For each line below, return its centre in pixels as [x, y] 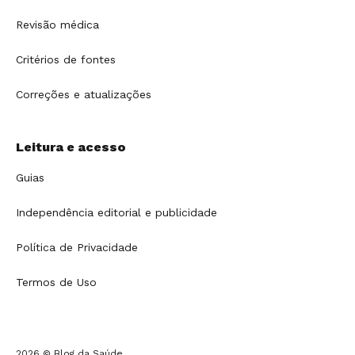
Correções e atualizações [84, 95]
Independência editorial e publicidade [116, 213]
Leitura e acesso [71, 147]
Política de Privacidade [77, 248]
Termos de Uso [56, 282]
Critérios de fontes [66, 60]
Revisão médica [57, 25]
